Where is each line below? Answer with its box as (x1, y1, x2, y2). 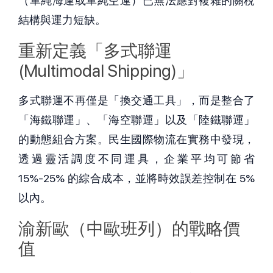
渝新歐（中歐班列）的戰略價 (18, 218, 240, 239)
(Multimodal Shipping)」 (18, 60, 194, 82)
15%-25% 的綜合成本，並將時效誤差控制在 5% (18, 172, 255, 185)
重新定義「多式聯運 (18, 40, 172, 62)
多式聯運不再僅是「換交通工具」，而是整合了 (18, 94, 255, 107)
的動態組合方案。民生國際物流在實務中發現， (18, 133, 255, 146)
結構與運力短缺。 (18, 13, 106, 27)
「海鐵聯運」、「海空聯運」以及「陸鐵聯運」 (18, 113, 255, 127)
